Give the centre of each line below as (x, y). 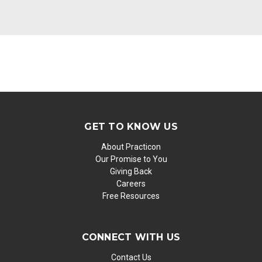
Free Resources (131, 196)
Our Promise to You (131, 159)
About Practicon (131, 147)
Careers (131, 184)
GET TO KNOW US (131, 127)
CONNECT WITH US (131, 237)
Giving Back (131, 172)
